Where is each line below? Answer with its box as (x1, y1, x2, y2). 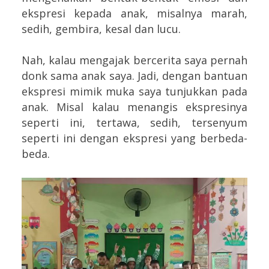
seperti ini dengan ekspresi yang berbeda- (22, 131, 247, 146)
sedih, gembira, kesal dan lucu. (22, 22, 181, 37)
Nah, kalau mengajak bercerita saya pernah (22, 53, 247, 68)
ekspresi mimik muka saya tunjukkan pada (22, 84, 247, 99)
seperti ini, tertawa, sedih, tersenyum (22, 115, 247, 130)
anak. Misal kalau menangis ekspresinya (22, 100, 247, 115)
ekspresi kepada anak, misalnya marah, (22, 6, 247, 21)
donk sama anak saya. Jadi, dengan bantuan (22, 68, 247, 83)
